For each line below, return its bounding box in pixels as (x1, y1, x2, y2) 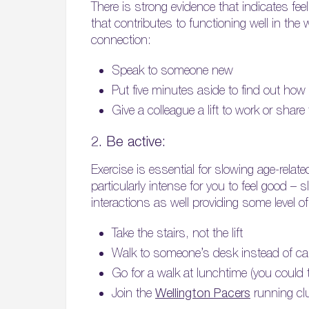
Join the (112, 286, 155, 301)
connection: (91, 32, 151, 48)
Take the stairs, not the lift (112, 226, 243, 241)
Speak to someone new (112, 63, 233, 78)
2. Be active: (91, 133, 166, 150)
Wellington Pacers (155, 286, 250, 301)
